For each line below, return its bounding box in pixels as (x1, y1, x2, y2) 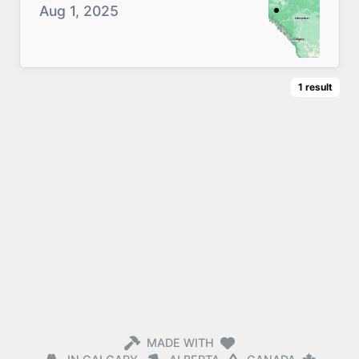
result (305, 81, 333, 94)
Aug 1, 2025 (39, 2, 119, 19)
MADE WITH (143, 336, 217, 350)
